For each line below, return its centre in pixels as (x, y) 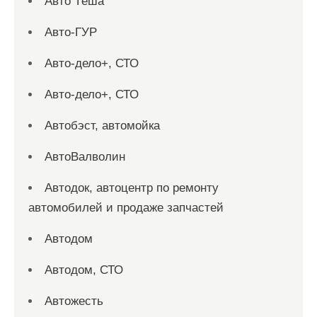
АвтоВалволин (85, 157)
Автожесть (74, 301)
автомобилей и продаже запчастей (126, 208)
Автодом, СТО (84, 270)
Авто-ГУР (71, 33)
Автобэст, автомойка (102, 126)
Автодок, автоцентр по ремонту (132, 188)
